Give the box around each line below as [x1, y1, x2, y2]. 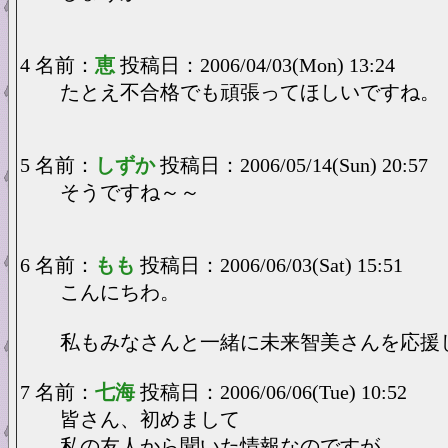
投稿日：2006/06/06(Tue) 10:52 [140, 381, 407, 403]
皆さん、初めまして [60, 408, 240, 430]
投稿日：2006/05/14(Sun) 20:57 [160, 154, 428, 176]
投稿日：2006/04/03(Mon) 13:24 [120, 54, 395, 76]
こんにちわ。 [60, 281, 180, 303]
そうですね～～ [60, 181, 200, 203]
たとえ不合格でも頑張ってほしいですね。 [60, 81, 440, 103]
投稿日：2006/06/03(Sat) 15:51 [140, 254, 403, 276]
